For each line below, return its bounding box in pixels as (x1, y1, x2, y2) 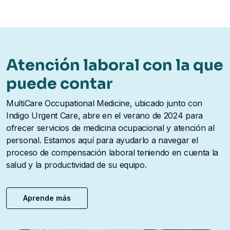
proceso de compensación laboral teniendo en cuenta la (6, 147, 219, 158)
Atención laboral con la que (6, 55, 223, 75)
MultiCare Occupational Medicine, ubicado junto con (6, 98, 203, 109)
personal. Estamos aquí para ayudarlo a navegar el (6, 135, 198, 146)
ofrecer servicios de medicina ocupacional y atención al (6, 123, 215, 133)
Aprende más (23, 194, 71, 203)
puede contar (6, 74, 113, 94)
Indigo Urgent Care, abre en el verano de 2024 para (6, 110, 203, 121)
